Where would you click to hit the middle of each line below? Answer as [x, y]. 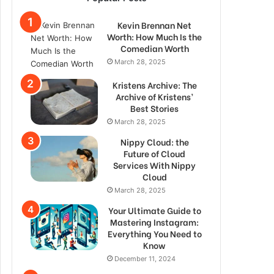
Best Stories [154, 108]
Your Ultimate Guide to [154, 210]
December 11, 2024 [145, 259]
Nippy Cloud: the [154, 142]
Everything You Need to [154, 233]
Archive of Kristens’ [154, 96]
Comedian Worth [154, 48]
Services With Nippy [154, 165]
